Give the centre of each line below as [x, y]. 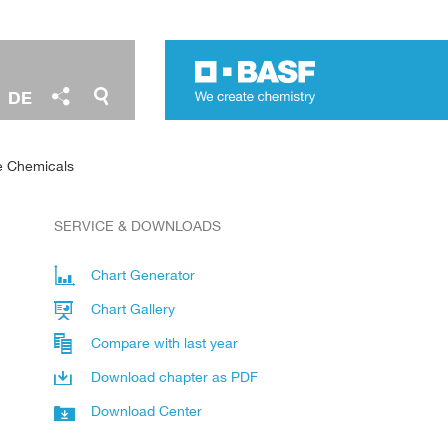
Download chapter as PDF [174, 376]
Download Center [146, 410]
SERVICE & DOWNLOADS [137, 225]
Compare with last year [164, 342]
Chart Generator [143, 274]
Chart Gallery [133, 308]
